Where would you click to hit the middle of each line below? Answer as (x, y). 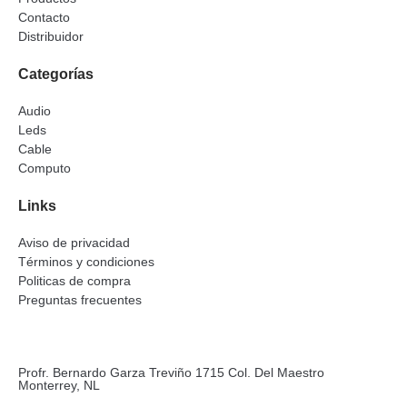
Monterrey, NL (59, 386)
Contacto (44, 18)
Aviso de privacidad (74, 243)
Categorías (56, 74)
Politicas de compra (74, 281)
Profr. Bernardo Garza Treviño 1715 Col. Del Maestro (171, 373)
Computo (45, 169)
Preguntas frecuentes (80, 300)
